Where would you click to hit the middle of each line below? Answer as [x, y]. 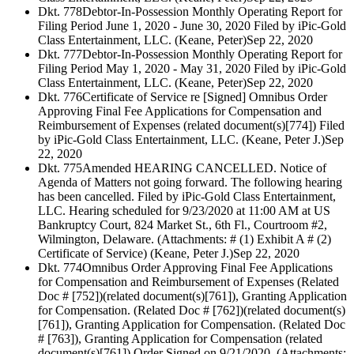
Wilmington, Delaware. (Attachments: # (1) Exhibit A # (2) [185, 239]
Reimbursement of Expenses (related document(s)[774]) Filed [191, 126]
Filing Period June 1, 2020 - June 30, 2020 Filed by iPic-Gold [192, 26]
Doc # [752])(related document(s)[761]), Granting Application [192, 296]
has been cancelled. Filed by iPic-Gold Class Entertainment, [187, 197]
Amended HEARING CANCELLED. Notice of [204, 168]
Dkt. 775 [60, 168]
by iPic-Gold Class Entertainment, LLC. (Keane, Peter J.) [181, 140]
